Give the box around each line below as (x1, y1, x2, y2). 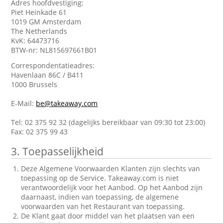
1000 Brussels (11, 80, 58, 89)
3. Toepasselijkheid (11, 144, 104, 158)
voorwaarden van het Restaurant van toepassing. (21, 202, 185, 211)
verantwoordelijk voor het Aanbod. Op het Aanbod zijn (21, 183, 203, 192)
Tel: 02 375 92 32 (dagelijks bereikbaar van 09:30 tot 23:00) (11, 117, 206, 127)
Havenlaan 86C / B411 (11, 70, 84, 80)
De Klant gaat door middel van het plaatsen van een (21, 211, 195, 221)
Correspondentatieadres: (11, 61, 95, 70)
